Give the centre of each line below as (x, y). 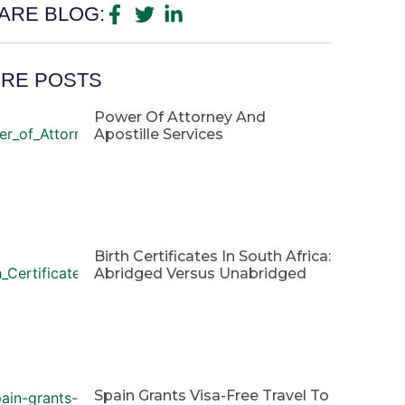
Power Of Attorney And (180, 117)
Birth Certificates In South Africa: (212, 257)
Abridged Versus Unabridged (200, 274)
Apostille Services (159, 134)
